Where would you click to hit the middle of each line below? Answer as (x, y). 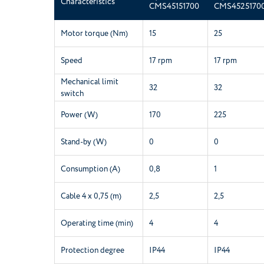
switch (72, 93)
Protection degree (93, 250)
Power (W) (79, 114)
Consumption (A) (90, 169)
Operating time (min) (97, 223)
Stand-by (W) (84, 141)
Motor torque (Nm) (94, 33)
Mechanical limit (90, 81)
